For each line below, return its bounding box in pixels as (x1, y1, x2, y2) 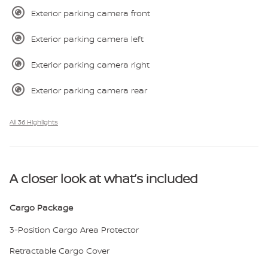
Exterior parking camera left (31, 32, 144, 44)
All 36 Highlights (10, 117, 58, 126)
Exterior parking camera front (31, 7, 150, 19)
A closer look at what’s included (10, 169, 197, 187)
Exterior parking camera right (31, 58, 150, 70)
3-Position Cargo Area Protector (10, 223, 139, 235)
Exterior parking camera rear (31, 84, 147, 96)
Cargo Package (10, 201, 73, 213)
